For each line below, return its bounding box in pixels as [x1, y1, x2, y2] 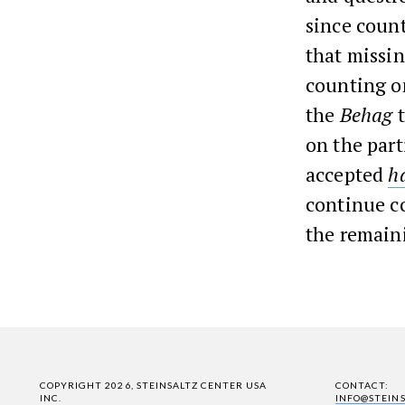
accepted [306, 160, 389, 187]
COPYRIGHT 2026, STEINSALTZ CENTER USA [40, 379, 268, 391]
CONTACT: [335, 379, 390, 391]
